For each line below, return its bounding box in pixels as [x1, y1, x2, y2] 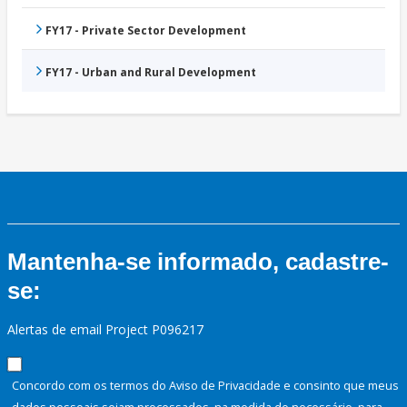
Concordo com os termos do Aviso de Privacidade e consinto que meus [12, 377, 399, 394]
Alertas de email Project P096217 [7, 321, 203, 339]
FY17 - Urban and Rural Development [45, 65, 256, 81]
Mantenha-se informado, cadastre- [7, 248, 389, 276]
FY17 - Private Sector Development [45, 23, 246, 39]
